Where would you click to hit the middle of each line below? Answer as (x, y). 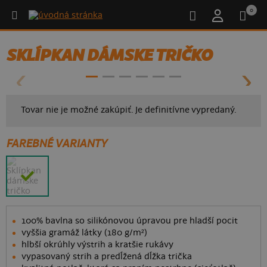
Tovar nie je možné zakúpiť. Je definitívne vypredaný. (129, 110)
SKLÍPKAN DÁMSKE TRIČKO (109, 56)
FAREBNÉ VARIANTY (57, 143)
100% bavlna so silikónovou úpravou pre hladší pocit (130, 221)
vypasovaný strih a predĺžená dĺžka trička (107, 257)
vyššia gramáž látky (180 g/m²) (85, 233)
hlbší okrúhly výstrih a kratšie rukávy (98, 245)
